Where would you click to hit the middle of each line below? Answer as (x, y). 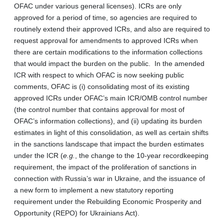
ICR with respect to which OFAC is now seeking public (99, 75)
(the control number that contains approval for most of (99, 109)
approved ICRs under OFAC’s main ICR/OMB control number (111, 98)
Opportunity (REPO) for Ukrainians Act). (77, 213)
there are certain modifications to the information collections (108, 52)
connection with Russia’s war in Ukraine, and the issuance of (109, 178)
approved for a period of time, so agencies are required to (105, 17)
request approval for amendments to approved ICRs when (106, 40)
